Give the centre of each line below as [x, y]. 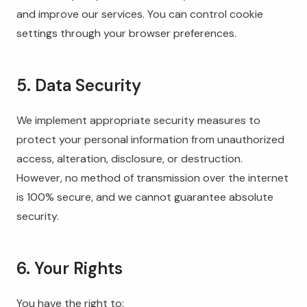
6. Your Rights [70, 268]
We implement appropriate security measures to [138, 120]
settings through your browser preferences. [126, 33]
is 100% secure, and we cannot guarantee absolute [145, 197]
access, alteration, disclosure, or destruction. [130, 159]
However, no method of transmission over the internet [152, 178]
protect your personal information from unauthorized [150, 139]
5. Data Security [79, 85]
